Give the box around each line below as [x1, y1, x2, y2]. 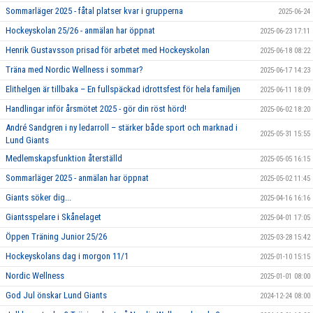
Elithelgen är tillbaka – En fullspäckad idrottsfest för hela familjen [6, 84, 240, 94]
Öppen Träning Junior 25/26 [6, 231, 107, 242]
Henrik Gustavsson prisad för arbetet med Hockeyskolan [6, 45, 210, 55]
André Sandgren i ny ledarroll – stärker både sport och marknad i [6, 122, 238, 133]
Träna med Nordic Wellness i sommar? [6, 64, 143, 75]
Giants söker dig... [6, 192, 71, 203]
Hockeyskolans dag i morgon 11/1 [6, 251, 129, 261]
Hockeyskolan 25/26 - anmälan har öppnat [6, 25, 155, 36]
